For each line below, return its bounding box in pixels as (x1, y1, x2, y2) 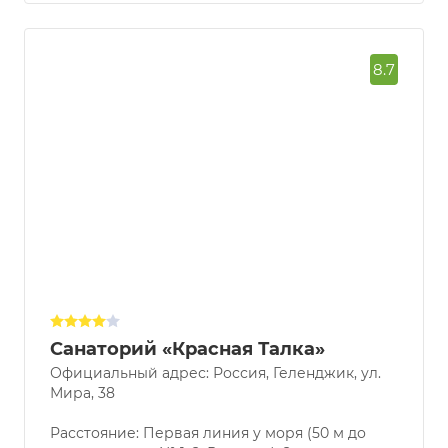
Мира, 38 (50, 403, 115, 422)
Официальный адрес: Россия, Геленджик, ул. (50, 383, 381, 402)
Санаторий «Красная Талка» (50, 357, 325, 380)
